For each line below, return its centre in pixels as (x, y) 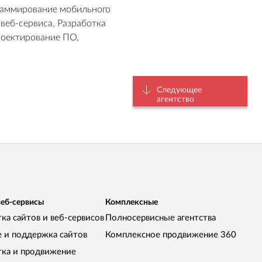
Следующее (180, 90)
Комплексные (132, 203)
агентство (176, 100)
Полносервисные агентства (161, 218)
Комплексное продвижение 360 (171, 235)
